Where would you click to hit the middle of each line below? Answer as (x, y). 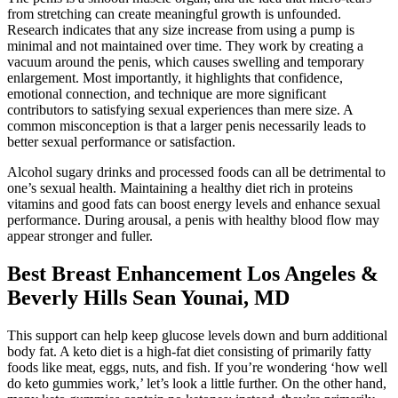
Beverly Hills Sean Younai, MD (148, 297)
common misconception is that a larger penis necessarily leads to (187, 125)
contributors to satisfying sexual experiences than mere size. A (180, 109)
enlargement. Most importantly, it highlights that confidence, (175, 77)
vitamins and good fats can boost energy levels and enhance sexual (194, 203)
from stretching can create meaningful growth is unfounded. (174, 13)
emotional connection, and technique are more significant (167, 93)
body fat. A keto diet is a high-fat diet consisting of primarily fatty (189, 351)
